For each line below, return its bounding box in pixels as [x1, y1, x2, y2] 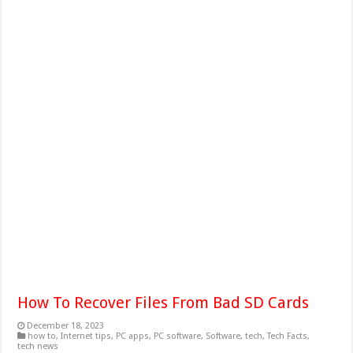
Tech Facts [267, 330, 308, 341]
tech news [17, 340, 59, 351]
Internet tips [61, 330, 112, 341]
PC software [154, 330, 202, 341]
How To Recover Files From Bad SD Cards [17, 292, 310, 312]
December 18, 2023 [27, 320, 105, 331]
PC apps [116, 330, 150, 341]
